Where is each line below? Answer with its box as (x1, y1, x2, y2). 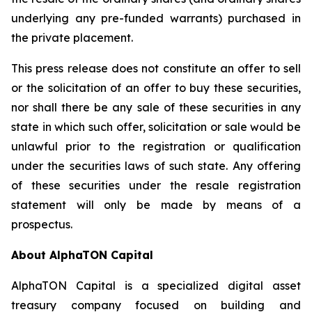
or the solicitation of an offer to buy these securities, (11, 81, 301, 95)
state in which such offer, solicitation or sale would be (11, 120, 301, 134)
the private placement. (11, 31, 133, 45)
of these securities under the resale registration (11, 178, 301, 193)
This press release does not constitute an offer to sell (11, 61, 301, 76)
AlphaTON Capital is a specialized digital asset (11, 279, 301, 293)
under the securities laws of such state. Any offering (11, 159, 301, 173)
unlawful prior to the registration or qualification (11, 139, 301, 154)
